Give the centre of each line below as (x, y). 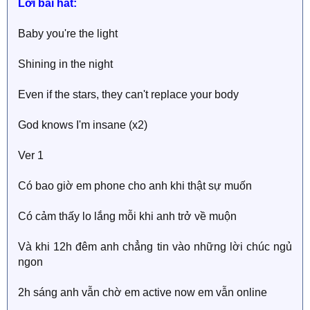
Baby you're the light (68, 33)
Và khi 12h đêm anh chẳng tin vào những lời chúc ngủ (155, 246)
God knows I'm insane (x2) (83, 125)
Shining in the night (65, 64)
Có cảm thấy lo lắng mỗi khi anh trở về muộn (127, 216)
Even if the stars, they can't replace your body (128, 94)
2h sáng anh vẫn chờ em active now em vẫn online (143, 292)
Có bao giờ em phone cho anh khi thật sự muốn (135, 185)
